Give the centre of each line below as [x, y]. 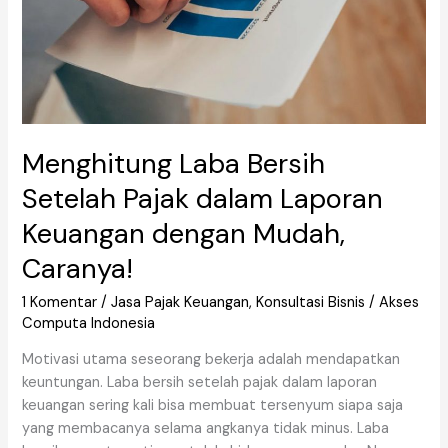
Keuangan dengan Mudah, [184, 234]
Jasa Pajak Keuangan [180, 302]
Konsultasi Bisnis [311, 302]
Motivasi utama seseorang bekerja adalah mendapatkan [211, 360]
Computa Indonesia [89, 323]
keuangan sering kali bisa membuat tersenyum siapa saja [213, 406]
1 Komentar [60, 302]
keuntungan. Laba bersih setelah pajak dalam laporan [200, 383]
